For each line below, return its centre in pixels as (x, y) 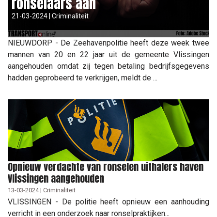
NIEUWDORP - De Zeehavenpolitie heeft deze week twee (108, 43)
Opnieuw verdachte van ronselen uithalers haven (106, 167)
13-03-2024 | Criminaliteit (42, 190)
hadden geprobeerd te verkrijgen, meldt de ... (83, 77)
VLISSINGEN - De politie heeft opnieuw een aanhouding (108, 201)
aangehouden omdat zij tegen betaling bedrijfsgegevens (108, 66)
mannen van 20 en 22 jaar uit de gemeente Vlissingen (108, 54)
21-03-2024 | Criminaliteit (50, 16)
